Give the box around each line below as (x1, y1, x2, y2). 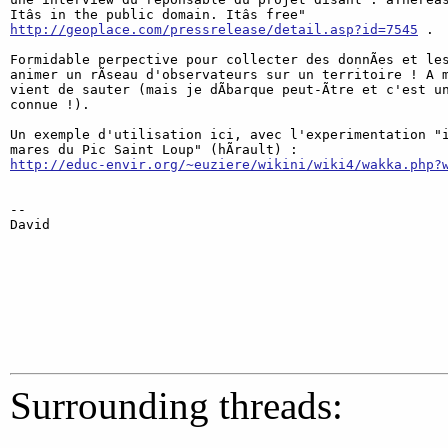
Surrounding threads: (10, 384, 343, 427)
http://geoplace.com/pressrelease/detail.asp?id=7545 (10, 22, 418, 37)
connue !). (10, 97, 90, 112)
